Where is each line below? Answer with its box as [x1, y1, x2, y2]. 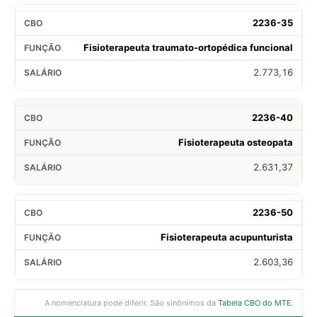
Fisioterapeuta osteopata [178, 136, 293, 148]
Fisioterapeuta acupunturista [161, 231, 293, 243]
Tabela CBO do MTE [218, 297, 292, 308]
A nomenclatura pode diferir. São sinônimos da [45, 297, 218, 308]
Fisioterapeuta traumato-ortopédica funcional [83, 41, 293, 53]
